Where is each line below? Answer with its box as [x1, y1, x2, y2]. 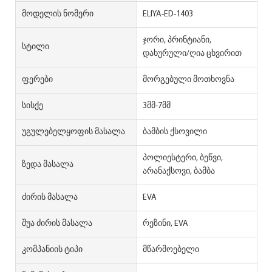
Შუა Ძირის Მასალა [22, 219, 92, 228]
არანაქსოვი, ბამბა [142, 166, 215, 176]
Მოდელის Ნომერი [22, 9, 93, 19]
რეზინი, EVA [142, 219, 188, 228]
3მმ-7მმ [142, 101, 171, 110]
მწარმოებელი [142, 245, 199, 254]
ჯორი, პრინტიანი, [142, 35, 211, 45]
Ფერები [22, 75, 53, 84]
